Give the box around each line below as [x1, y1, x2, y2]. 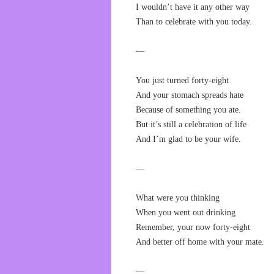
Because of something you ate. [136, 105, 241, 114]
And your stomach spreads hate [136, 91, 243, 100]
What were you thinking [136, 193, 220, 202]
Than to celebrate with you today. [136, 17, 252, 26]
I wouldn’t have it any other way [136, 2, 250, 12]
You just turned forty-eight [136, 76, 229, 85]
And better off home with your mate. [136, 237, 264, 246]
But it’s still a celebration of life [136, 120, 246, 129]
